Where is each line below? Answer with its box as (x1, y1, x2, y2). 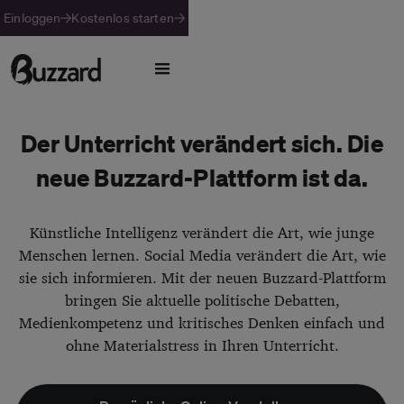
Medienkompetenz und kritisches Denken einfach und (19, 313, 385, 333)
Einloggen (4, 10, 61, 26)
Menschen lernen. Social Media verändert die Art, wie (18, 245, 386, 265)
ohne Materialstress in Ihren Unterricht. (65, 335, 339, 355)
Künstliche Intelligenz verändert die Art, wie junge (30, 223, 374, 243)
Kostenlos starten (71, 10, 174, 26)
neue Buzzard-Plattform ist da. (36, 162, 368, 192)
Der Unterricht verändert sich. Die (21, 128, 383, 158)
